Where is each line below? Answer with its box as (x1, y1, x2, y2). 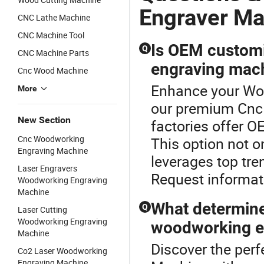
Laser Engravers (18, 163, 77, 174)
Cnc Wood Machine (18, 65, 88, 76)
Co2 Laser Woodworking (18, 245, 107, 256)
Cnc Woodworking (18, 133, 84, 144)
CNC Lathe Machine (18, 12, 90, 23)
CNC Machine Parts (18, 47, 89, 58)
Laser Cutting (18, 204, 67, 215)
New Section (18, 114, 71, 126)
